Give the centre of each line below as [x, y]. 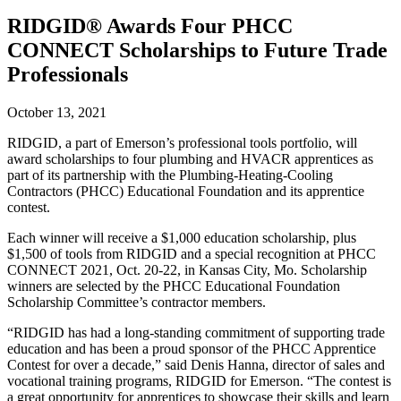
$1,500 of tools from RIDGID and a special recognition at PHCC [192, 253]
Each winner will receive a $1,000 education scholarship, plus [182, 237]
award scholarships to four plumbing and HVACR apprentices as [190, 158]
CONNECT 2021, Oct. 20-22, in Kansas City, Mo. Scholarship [187, 269]
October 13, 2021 [57, 112]
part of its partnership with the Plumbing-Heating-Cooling [170, 175]
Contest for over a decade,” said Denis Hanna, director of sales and [196, 364]
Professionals [68, 74]
